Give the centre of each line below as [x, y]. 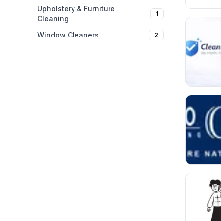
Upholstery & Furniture [76, 9]
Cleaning [53, 18]
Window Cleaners [68, 35]
